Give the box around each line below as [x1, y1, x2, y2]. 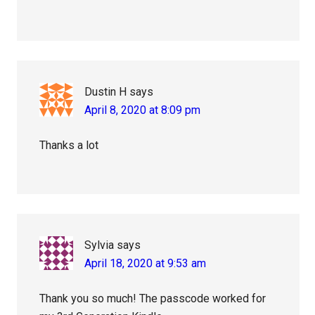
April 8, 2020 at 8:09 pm [84, 103, 201, 117]
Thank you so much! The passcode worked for [39, 292, 266, 306]
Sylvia [84, 238, 115, 252]
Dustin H [84, 85, 127, 99]
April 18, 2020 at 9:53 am [84, 257, 207, 271]
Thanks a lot [39, 139, 99, 153]
